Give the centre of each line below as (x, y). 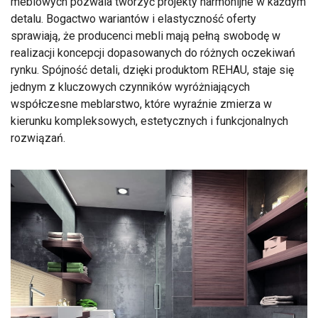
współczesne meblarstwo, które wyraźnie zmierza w (141, 104)
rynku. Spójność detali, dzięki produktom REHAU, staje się (152, 70)
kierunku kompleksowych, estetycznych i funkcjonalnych (149, 121)
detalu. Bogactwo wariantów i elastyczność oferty (133, 19)
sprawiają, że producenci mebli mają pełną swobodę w (146, 36)
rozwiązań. (38, 138)
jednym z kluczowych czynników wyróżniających (130, 87)
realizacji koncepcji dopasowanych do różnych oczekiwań (153, 53)
